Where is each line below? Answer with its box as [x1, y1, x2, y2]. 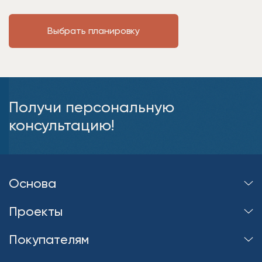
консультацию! [9, 116, 114, 134]
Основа [9, 175, 56, 191]
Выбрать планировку [47, 25, 140, 36]
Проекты [9, 204, 63, 219]
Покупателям [9, 232, 89, 247]
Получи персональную [9, 98, 174, 116]
